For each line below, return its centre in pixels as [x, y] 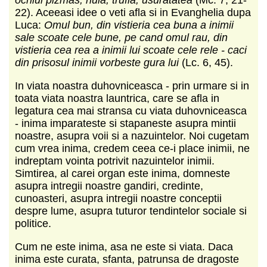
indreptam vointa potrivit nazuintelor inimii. [115, 161]
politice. [33, 223]
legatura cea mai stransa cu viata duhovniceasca [131, 111]
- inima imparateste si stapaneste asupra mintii [125, 123]
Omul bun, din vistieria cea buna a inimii [139, 25]
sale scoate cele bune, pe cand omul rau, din [121, 37]
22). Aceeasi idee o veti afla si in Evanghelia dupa [133, 12]
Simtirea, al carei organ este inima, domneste [122, 173]
